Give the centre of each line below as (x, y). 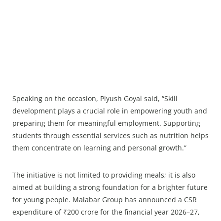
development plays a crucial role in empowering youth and (110, 111)
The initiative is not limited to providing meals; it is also (104, 175)
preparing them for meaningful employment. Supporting (106, 123)
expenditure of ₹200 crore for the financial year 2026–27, (106, 212)
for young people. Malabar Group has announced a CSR (105, 200)
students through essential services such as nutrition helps (110, 136)
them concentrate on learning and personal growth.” (99, 148)
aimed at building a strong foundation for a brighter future (110, 187)
